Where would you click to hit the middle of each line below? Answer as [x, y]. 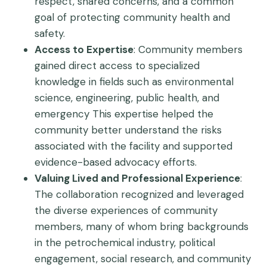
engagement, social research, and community [143, 259]
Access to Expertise [84, 49]
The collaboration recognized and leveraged [139, 194]
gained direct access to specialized [117, 66]
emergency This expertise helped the [124, 114]
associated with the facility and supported [133, 146]
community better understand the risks [128, 130]
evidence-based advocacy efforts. [116, 162]
